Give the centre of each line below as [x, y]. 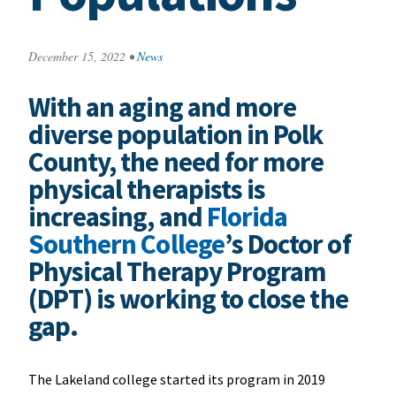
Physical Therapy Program [177, 271]
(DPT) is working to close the [188, 298]
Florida [247, 216]
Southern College [126, 244]
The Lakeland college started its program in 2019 [176, 379]
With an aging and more [162, 107]
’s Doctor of [287, 244]
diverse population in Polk [175, 134]
